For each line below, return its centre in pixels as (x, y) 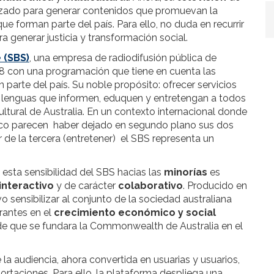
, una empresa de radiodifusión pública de (123, 58)
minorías (187, 172)
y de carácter (87, 186)
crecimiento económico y (119, 213)
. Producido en (215, 186)
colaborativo (150, 186)
